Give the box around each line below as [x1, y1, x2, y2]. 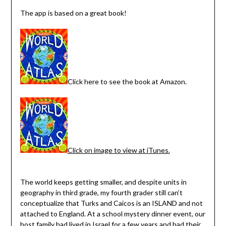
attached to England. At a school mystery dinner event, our [20, 209, 205, 218]
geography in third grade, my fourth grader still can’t [20, 188, 183, 197]
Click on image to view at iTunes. [67, 145, 170, 154]
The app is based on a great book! [20, 8, 127, 17]
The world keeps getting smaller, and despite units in [20, 177, 187, 186]
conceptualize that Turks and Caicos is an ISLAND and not [20, 198, 203, 207]
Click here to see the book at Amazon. [67, 77, 187, 86]
